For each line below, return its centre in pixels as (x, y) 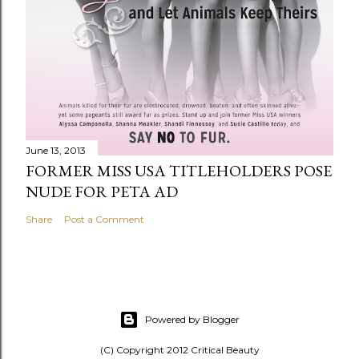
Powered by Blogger (192, 319)
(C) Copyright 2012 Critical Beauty (179, 350)
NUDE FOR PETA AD (102, 191)
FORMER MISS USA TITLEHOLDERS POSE (179, 170)
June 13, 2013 (56, 150)
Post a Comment (104, 219)
